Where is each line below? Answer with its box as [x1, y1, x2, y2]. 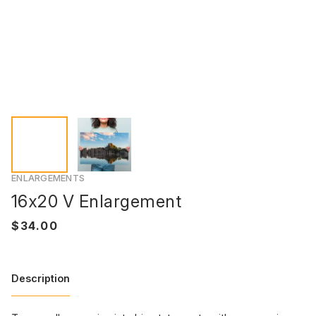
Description [11, 272, 70, 284]
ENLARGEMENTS [11, 173, 85, 183]
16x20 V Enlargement [11, 191, 182, 212]
